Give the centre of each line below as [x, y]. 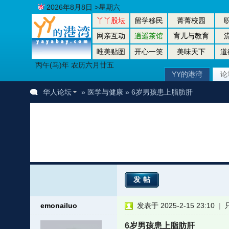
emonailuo [59, 205]
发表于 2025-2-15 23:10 [176, 205]
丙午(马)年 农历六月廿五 [74, 65]
